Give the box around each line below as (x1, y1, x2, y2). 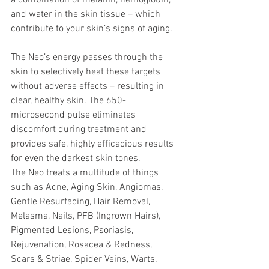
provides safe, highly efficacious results (11, 138, 176, 151)
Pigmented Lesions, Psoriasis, (11, 225, 136, 237)
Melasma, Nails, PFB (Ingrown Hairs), (11, 210, 163, 223)
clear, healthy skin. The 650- (11, 95, 126, 107)
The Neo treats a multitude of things (11, 167, 161, 180)
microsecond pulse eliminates (11, 109, 138, 122)
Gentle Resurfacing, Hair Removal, (11, 196, 153, 208)
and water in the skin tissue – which (11, 8, 163, 21)
